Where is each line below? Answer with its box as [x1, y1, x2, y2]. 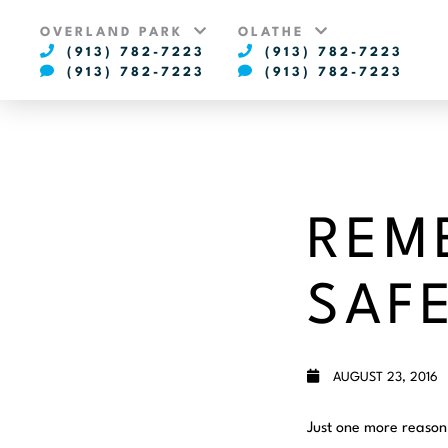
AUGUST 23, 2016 [329, 371, 438, 384]
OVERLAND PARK [40, 26, 190, 39]
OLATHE [238, 26, 311, 39]
